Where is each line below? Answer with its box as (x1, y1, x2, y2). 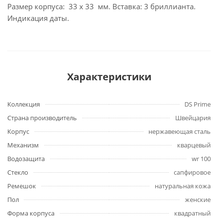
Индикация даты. (7, 13, 69, 23)
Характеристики (67, 70, 151, 83)
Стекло (7, 168, 28, 177)
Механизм (7, 141, 39, 149)
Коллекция (7, 100, 40, 109)
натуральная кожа (155, 182, 211, 190)
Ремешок (7, 182, 36, 190)
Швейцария (175, 113, 211, 122)
